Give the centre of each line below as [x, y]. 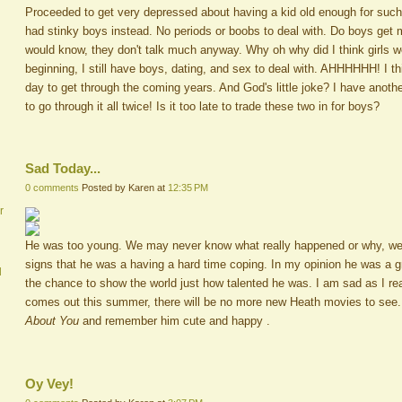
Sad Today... [63, 169]
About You [52, 320]
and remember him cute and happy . [175, 320]
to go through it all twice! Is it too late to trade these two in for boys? [202, 106]
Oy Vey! [49, 383]
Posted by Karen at [125, 188]
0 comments [52, 188]
